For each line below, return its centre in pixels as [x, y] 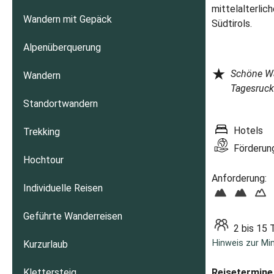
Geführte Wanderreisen [73, 216]
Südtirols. [232, 23]
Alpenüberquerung [62, 47]
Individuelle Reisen [63, 188]
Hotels [247, 131]
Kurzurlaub [46, 244]
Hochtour [44, 160]
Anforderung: [239, 178]
